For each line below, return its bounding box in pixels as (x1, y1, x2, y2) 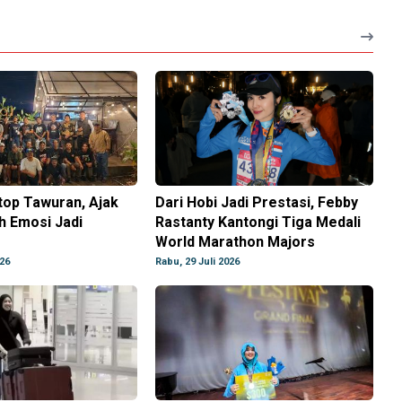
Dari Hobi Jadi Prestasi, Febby (155, 194, 359, 212)
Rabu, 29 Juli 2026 (155, 256, 240, 268)
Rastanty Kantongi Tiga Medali (155, 214, 362, 232)
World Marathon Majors (155, 233, 316, 251)
